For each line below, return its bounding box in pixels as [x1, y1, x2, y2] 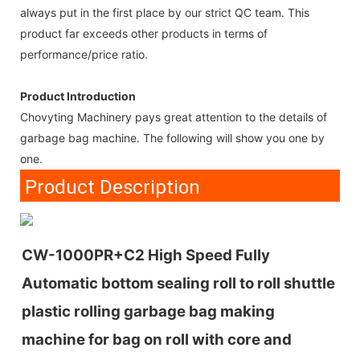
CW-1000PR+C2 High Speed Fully [22, 246, 270, 265]
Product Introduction [20, 88, 136, 103]
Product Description [20, 175, 200, 198]
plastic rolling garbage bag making [22, 302, 275, 321]
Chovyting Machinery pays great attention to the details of [20, 109, 327, 124]
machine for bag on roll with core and [22, 330, 292, 350]
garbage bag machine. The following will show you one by [20, 130, 325, 145]
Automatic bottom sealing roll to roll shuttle [22, 274, 335, 293]
